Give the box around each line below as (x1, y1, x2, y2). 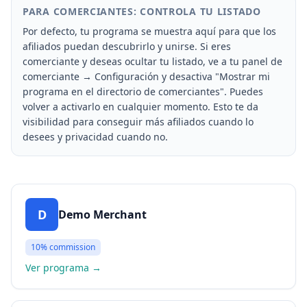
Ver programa (25, 261, 89, 274)
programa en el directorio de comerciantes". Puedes (23, 85, 263, 98)
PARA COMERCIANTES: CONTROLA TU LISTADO (23, 5, 261, 18)
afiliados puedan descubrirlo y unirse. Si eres (23, 40, 231, 53)
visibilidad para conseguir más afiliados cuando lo (23, 115, 254, 128)
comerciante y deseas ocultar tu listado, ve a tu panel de (23, 55, 282, 68)
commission (47, 241, 95, 253)
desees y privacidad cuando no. (23, 130, 168, 143)
